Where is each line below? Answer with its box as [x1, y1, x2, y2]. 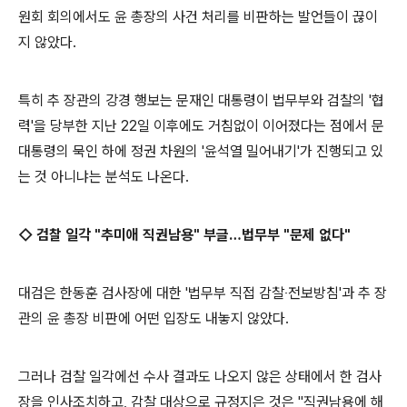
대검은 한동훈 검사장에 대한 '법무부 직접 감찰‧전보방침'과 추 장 [18, 283, 387, 302]
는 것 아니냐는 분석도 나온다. [18, 167, 189, 185]
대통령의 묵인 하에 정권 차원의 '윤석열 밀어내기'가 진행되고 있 [18, 142, 383, 160]
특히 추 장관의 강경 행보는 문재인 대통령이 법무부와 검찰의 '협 [18, 91, 384, 109]
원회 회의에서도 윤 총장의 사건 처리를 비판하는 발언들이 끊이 [18, 7, 378, 25]
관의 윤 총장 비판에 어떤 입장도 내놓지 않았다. [18, 309, 289, 327]
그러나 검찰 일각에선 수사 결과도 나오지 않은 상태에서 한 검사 [18, 367, 382, 385]
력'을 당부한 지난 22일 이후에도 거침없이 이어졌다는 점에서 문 [18, 116, 384, 134]
